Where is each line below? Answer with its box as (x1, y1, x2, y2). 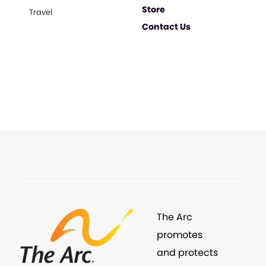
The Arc (156, 210, 192, 224)
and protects (156, 245, 218, 259)
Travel (28, 6, 52, 18)
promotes (156, 227, 202, 242)
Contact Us (142, 20, 191, 33)
